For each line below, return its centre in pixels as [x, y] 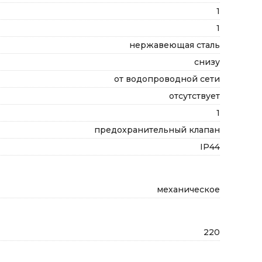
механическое [188, 189]
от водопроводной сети [167, 79]
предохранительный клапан [157, 130]
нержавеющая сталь [175, 45]
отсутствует [194, 96]
